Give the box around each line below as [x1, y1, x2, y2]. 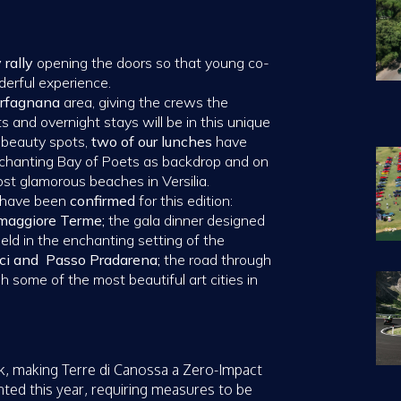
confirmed [70, 192, 135, 210]
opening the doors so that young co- [33, 54, 269, 73]
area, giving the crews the [64, 93, 228, 112]
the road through [160, 251, 271, 269]
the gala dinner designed [105, 211, 265, 230]
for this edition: [135, 192, 233, 210]
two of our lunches [91, 132, 212, 151]
